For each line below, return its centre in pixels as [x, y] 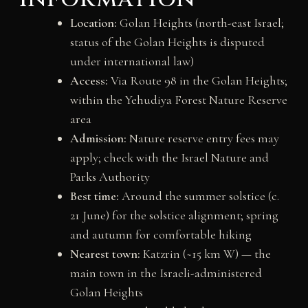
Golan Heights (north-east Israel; [200, 22]
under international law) [132, 61]
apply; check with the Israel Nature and [169, 157]
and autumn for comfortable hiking [161, 234]
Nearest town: [105, 253]
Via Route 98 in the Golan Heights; [197, 80]
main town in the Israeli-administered [166, 273]
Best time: [94, 196]
